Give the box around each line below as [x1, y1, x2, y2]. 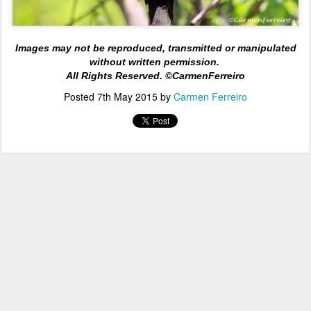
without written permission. [89, 56, 222, 68]
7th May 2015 [97, 90, 158, 104]
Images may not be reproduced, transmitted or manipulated [15, 42, 296, 54]
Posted [64, 90, 97, 104]
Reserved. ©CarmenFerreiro [115, 70, 245, 82]
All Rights [66, 70, 115, 82]
